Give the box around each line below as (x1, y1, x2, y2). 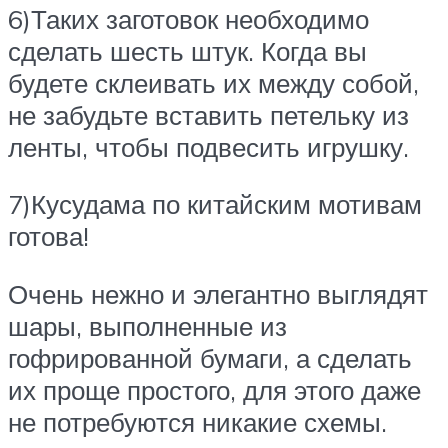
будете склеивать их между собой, (8, 66, 419, 99)
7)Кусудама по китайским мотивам (8, 188, 422, 221)
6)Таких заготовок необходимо (8, 2, 369, 35)
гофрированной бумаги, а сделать (8, 341, 412, 374)
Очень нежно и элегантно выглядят (8, 277, 428, 310)
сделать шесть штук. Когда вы (8, 34, 367, 67)
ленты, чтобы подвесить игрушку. (8, 130, 409, 163)
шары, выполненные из (8, 309, 287, 342)
